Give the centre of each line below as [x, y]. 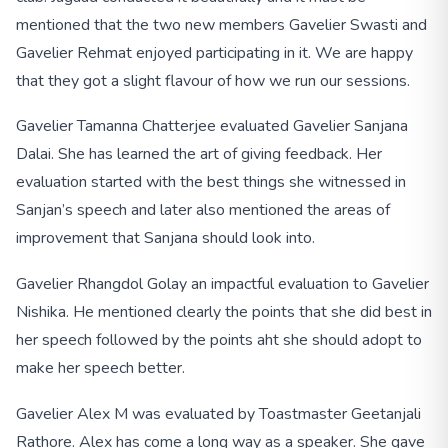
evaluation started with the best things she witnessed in [211, 182]
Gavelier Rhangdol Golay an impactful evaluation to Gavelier [222, 284]
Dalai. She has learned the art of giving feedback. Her [199, 154]
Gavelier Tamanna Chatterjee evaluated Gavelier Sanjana [212, 126]
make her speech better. [100, 368]
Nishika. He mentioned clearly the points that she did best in [224, 312]
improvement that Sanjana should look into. [165, 238]
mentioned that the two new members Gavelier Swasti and [221, 24]
